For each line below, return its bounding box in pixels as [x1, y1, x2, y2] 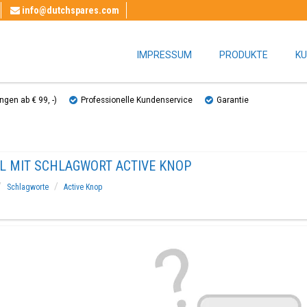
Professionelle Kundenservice [81, 95, 193, 105]
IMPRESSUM [137, 49, 192, 60]
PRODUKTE [219, 49, 268, 60]
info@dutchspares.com [22, 5, 119, 16]
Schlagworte [6, 182, 49, 192]
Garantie [217, 95, 249, 105]
